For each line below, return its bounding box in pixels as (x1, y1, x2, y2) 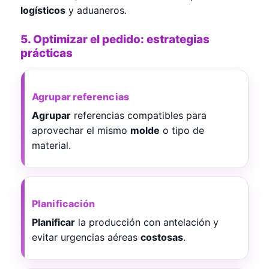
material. (32, 139, 71, 151)
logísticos (20, 4, 65, 16)
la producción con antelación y (75, 216, 219, 228)
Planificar (32, 216, 75, 228)
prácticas (20, 46, 73, 60)
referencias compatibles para (71, 109, 207, 121)
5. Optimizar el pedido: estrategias (20, 32, 210, 46)
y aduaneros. (65, 4, 127, 16)
